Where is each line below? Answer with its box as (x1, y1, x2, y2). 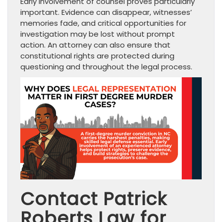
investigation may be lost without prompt (20, 28, 175, 39)
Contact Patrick (20, 186, 167, 212)
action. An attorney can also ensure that (20, 39, 170, 50)
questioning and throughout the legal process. (20, 61, 192, 72)
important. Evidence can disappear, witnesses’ (20, 6, 192, 17)
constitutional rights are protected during (20, 50, 174, 61)
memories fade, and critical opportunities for (20, 17, 186, 28)
